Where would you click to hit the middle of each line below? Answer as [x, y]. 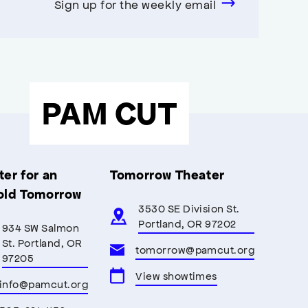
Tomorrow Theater [167, 175]
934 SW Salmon [41, 227]
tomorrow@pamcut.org [195, 249]
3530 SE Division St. [189, 208]
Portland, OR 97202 [187, 223]
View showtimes [176, 275]
